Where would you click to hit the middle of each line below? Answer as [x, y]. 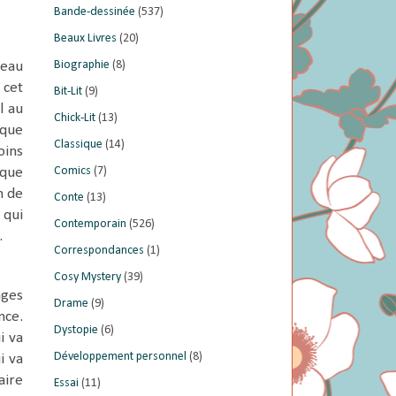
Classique [78, 144]
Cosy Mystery [88, 277]
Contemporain [90, 224]
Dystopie [76, 330]
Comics [72, 171]
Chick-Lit [75, 118]
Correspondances [99, 250]
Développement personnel [120, 356]
